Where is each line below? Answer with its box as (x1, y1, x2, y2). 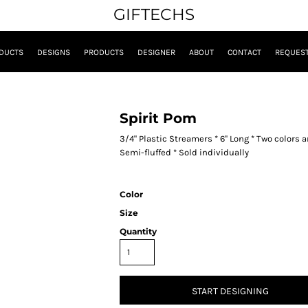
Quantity (120, 226, 157, 237)
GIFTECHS (113, 5, 195, 24)
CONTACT (228, 47, 261, 58)
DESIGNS (37, 47, 70, 58)
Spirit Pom (120, 110, 197, 127)
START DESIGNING (192, 285, 269, 297)
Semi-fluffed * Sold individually (120, 147, 249, 158)
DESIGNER (137, 47, 175, 58)
